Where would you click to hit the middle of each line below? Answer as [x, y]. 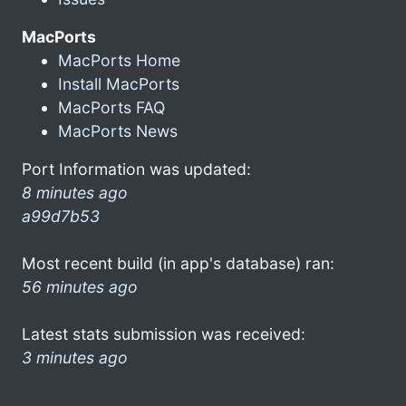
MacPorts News [118, 130]
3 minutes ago [75, 357]
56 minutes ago [80, 286]
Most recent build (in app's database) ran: [178, 263]
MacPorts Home [119, 60]
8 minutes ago [75, 192]
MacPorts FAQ [111, 107]
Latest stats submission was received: [164, 333]
